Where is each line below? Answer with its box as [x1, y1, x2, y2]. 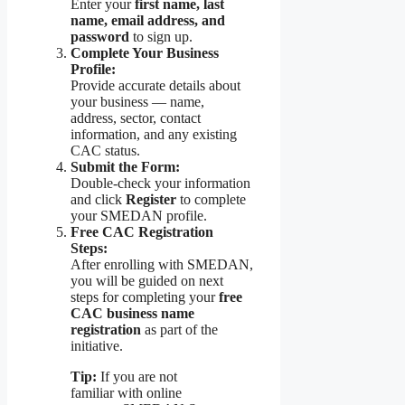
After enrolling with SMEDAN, [71, 257, 253, 273]
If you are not [97, 369, 177, 385]
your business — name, [71, 94, 204, 110]
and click [71, 192, 126, 208]
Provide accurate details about [71, 78, 240, 94]
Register [126, 192, 176, 208]
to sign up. [129, 29, 193, 45]
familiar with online [71, 385, 182, 401]
